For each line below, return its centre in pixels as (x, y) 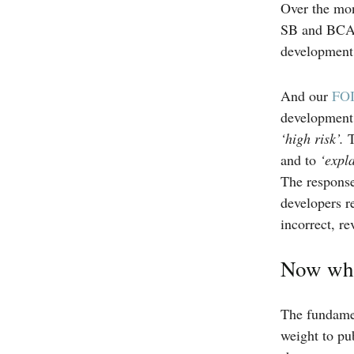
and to (300, 160)
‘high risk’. (314, 139)
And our (306, 96)
